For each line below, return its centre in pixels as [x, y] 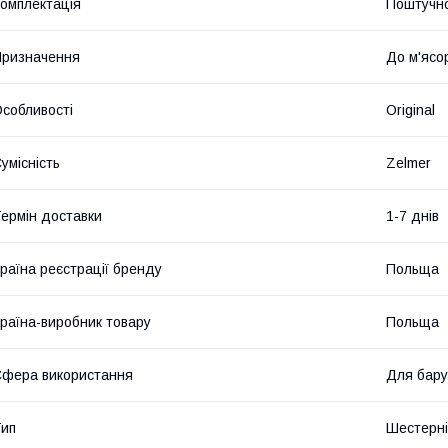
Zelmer [408, 162]
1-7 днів [412, 215]
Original [410, 109]
